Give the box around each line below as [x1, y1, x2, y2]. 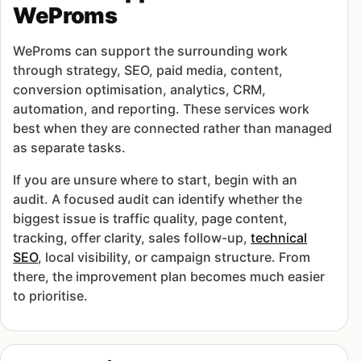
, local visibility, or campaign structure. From [38, 248, 311, 265]
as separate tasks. [13, 139, 127, 156]
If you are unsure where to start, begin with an [13, 171, 298, 188]
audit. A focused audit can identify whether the [13, 190, 303, 207]
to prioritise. [13, 287, 89, 304]
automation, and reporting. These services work [13, 100, 310, 117]
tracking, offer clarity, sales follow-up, [13, 229, 251, 246]
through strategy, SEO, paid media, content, [13, 61, 284, 78]
